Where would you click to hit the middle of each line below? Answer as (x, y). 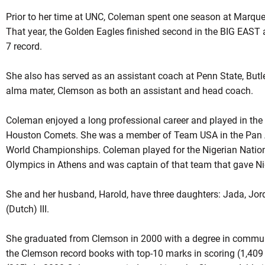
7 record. (24, 46)
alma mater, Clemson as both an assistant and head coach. (129, 91)
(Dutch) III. (27, 209)
